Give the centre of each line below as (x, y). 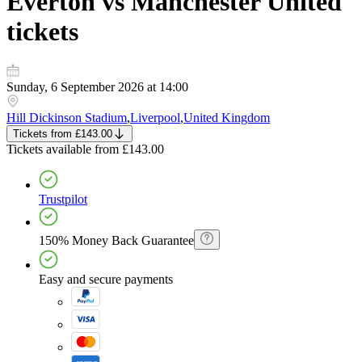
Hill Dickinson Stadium (67, 118)
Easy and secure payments (106, 280)
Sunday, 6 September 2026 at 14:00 (97, 87)
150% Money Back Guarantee (116, 241)
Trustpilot (63, 200)
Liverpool (155, 118)
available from (82, 149)
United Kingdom (227, 118)
